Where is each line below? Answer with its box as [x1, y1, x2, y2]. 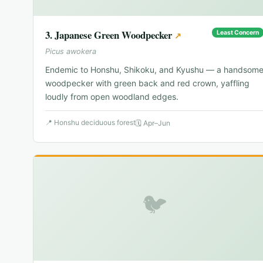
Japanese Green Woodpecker [55, 28, 172, 43]
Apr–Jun [143, 119, 170, 128]
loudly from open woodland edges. [45, 92, 178, 102]
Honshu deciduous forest [54, 118, 136, 127]
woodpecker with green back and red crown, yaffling [45, 78, 249, 89]
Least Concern [217, 29, 259, 37]
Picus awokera [45, 47, 96, 56]
